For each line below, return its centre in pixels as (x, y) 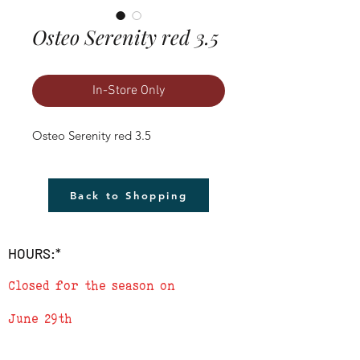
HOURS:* (35, 253)
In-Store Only (129, 90)
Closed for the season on (92, 285)
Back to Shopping (129, 195)
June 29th (40, 318)
